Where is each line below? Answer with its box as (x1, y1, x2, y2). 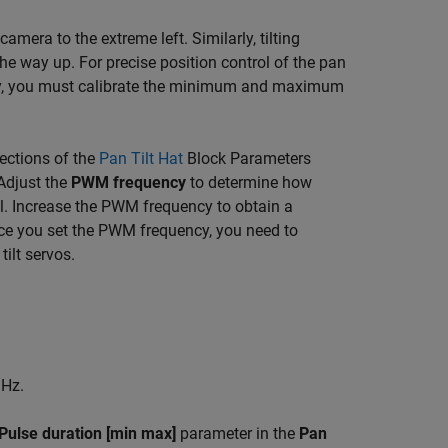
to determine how (186, 173, 312, 193)
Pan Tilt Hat (99, 149, 183, 169)
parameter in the (176, 424, 299, 444)
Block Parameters (183, 149, 311, 169)
